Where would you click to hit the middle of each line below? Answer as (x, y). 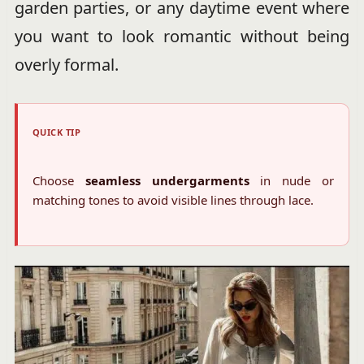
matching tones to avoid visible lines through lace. (173, 199)
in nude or (292, 180)
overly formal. (66, 64)
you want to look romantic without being (182, 36)
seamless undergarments (167, 180)
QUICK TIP (56, 132)
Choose (58, 180)
